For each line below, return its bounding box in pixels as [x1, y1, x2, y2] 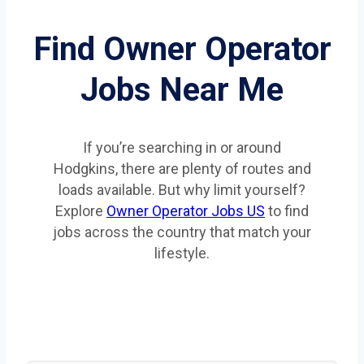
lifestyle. [154, 245, 210, 262]
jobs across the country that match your [53, 223, 311, 241]
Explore [55, 202, 106, 220]
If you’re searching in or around [83, 139, 281, 157]
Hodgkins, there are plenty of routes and [53, 160, 311, 178]
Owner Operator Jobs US [106, 202, 265, 220]
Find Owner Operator [32, 30, 331, 69]
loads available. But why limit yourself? [58, 181, 305, 199]
